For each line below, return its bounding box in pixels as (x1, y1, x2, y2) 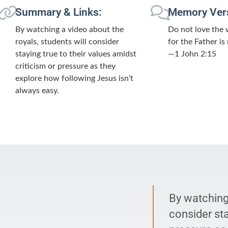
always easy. (15, 86, 59, 95)
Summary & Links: (15, 6, 102, 18)
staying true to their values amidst (15, 49, 136, 58)
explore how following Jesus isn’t (15, 74, 133, 82)
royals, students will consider (15, 37, 119, 46)
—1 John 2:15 (167, 49, 216, 58)
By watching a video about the (15, 25, 124, 34)
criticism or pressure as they (15, 62, 116, 70)
